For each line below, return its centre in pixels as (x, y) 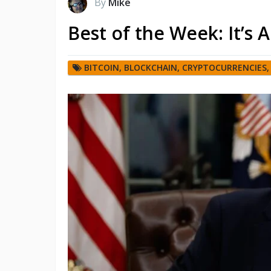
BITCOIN (102, 67)
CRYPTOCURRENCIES (224, 67)
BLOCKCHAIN (151, 67)
